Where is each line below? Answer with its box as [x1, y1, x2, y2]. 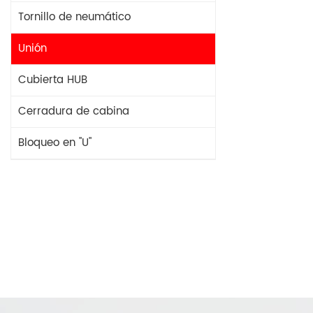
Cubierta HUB [18, 71, 87, 89]
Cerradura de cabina [18, 103, 129, 120]
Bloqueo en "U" [18, 134, 92, 152]
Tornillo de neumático [18, 8, 131, 26]
